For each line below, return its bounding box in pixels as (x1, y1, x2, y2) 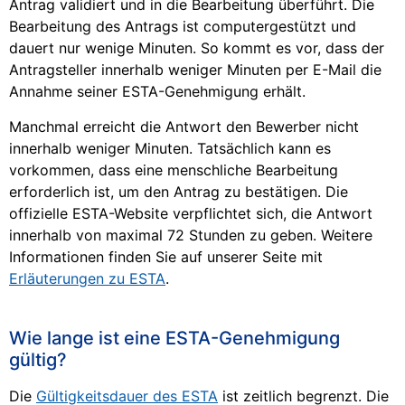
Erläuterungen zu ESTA (9, 268, 165, 287)
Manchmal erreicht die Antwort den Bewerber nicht (9, 117, 359, 136)
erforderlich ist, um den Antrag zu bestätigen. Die (9, 182, 348, 201)
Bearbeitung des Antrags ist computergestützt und (9, 17, 356, 36)
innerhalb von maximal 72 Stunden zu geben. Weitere (9, 225, 372, 244)
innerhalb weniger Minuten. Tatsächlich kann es (9, 138, 331, 157)
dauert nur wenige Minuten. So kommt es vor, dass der (9, 39, 384, 58)
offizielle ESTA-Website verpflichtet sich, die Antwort (9, 203, 372, 222)
